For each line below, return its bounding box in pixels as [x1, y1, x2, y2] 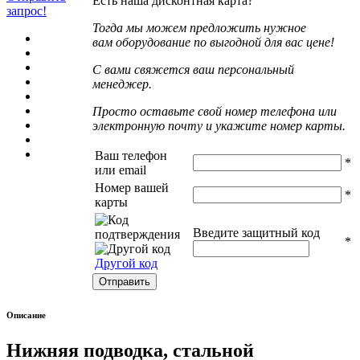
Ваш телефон [95, 149, 167, 162]
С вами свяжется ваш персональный [92, 63, 294, 76]
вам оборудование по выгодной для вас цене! [92, 35, 334, 49]
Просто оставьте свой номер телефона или [92, 104, 337, 118]
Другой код [95, 256, 157, 270]
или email [95, 163, 146, 177]
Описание [6, 309, 46, 320]
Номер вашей [95, 181, 169, 194]
